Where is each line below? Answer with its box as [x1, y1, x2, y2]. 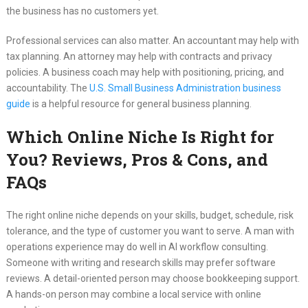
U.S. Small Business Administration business [89, 82, 281, 94]
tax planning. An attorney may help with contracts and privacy [5, 51, 272, 63]
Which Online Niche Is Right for [5, 126, 274, 148]
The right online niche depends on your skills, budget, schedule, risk [5, 210, 294, 221]
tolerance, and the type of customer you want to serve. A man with [5, 225, 294, 237]
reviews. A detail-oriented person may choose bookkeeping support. [5, 273, 300, 285]
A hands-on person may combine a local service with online [5, 289, 261, 300]
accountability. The [5, 82, 89, 94]
